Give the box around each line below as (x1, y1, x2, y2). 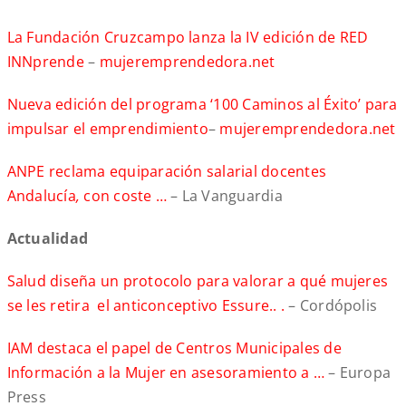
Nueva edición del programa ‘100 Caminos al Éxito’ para (6, 94, 398, 115)
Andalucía (6, 186, 76, 207)
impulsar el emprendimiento (6, 119, 208, 140)
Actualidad (6, 228, 89, 249)
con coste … (80, 186, 168, 207)
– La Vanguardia (167, 186, 283, 207)
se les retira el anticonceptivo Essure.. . (6, 295, 285, 316)
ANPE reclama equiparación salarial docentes (6, 161, 327, 182)
